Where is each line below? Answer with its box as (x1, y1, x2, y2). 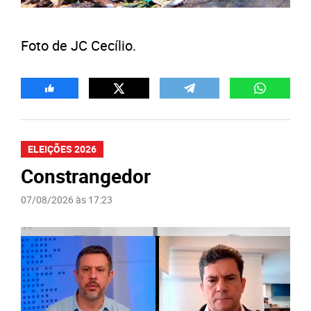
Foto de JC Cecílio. (21, 36, 136, 55)
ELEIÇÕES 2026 (28, 142, 96, 155)
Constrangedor (21, 162, 151, 189)
